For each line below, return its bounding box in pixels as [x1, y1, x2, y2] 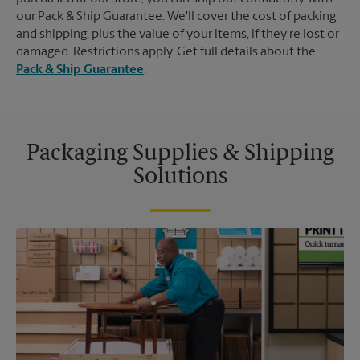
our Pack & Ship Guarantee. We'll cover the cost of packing [16, 10, 336, 23]
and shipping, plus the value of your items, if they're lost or [16, 27, 339, 41]
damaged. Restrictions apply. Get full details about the [16, 45, 316, 59]
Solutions [133, 166, 227, 189]
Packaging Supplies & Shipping [26, 142, 334, 166]
